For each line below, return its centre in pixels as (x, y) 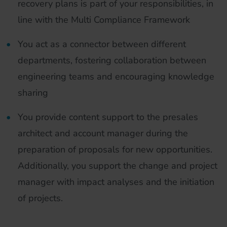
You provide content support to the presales (108, 117)
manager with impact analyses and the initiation (116, 182)
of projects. (40, 198)
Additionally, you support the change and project (118, 166)
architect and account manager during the (103, 133)
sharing (33, 93)
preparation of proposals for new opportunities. (115, 149)
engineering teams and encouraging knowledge (116, 77)
